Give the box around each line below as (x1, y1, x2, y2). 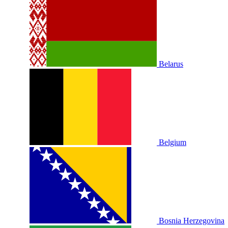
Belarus (159, 59, 183, 68)
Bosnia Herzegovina (159, 216, 224, 225)
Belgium (159, 137, 186, 147)
